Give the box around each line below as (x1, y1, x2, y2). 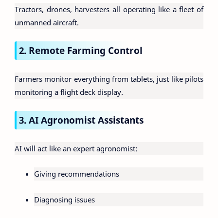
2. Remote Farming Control (19, 44, 143, 57)
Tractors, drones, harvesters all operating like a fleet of (15, 4, 203, 14)
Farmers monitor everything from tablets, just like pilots (15, 73, 203, 84)
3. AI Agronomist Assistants (19, 113, 144, 127)
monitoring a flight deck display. (15, 87, 123, 97)
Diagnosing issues (34, 194, 95, 204)
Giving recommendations (34, 169, 119, 179)
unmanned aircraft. (15, 17, 79, 27)
